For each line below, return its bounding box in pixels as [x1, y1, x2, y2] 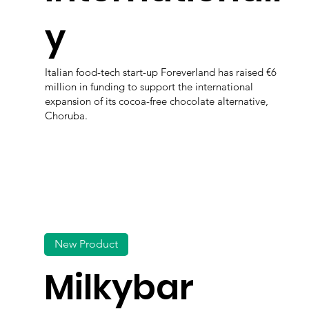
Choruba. [45, 108, 88, 122]
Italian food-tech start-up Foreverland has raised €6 [45, 65, 277, 79]
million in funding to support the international [45, 79, 254, 93]
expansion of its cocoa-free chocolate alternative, [45, 94, 269, 108]
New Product [54, 237, 119, 251]
